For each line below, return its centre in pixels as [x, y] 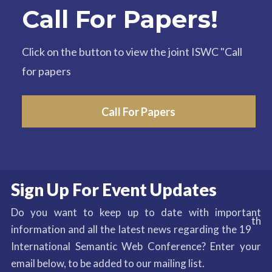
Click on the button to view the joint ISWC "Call [132, 52]
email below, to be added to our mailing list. [107, 263]
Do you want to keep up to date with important [136, 212]
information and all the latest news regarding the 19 [131, 229]
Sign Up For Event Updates [114, 189]
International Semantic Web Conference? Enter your [136, 246]
